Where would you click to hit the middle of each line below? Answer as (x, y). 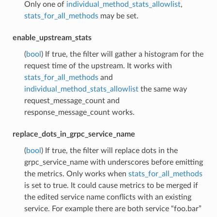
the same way (163, 89)
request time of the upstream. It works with (98, 66)
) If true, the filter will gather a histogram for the (122, 54)
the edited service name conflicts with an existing (108, 197)
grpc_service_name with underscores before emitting (113, 162)
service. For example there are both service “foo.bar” (113, 209)
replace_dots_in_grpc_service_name (74, 134)
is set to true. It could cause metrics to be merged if (111, 185)
